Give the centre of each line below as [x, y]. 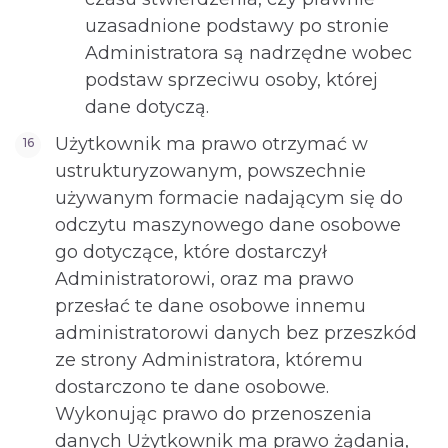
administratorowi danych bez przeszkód [236, 333]
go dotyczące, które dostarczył [191, 252]
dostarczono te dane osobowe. [192, 387]
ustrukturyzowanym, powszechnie [210, 171]
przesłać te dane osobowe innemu [210, 306]
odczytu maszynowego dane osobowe [228, 225]
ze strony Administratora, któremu [209, 360]
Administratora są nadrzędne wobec [248, 53]
